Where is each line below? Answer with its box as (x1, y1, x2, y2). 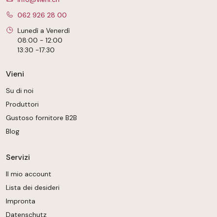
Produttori (6, 100, 39, 109)
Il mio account (6, 170, 51, 179)
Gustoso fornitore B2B (6, 113, 77, 123)
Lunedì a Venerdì (17, 26, 70, 35)
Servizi (6, 152, 30, 163)
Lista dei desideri (6, 183, 60, 192)
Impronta (6, 197, 35, 206)
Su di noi (6, 86, 33, 95)
